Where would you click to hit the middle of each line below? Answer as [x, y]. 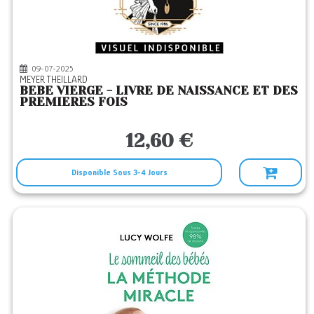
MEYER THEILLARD [56, 79]
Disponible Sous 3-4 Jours [119, 172]
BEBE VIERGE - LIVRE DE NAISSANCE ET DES [159, 90]
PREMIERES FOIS [74, 102]
